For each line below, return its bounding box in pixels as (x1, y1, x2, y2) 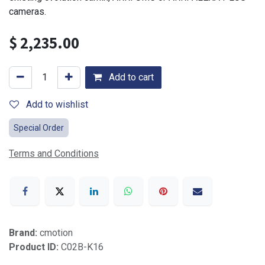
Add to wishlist (26, 98, 88, 110)
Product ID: (9, 241, 61, 253)
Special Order (14, 122, 64, 132)
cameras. (9, 5, 46, 17)
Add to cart (106, 71, 154, 83)
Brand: (9, 227, 40, 239)
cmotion (40, 227, 73, 239)
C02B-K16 (61, 241, 104, 253)
